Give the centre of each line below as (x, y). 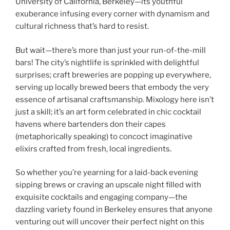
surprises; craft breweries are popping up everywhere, (113, 75)
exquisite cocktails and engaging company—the (101, 197)
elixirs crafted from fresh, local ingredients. (93, 149)
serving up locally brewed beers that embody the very (112, 87)
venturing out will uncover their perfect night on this (110, 222)
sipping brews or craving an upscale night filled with (108, 185)
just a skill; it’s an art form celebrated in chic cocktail (108, 112)
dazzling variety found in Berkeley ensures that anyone (114, 210)
